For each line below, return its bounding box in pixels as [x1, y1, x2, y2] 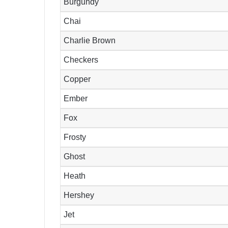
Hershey [64, 191, 95, 200]
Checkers [64, 55, 99, 65]
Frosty [64, 133, 87, 142]
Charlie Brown [64, 36, 116, 45]
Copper [64, 75, 91, 84]
